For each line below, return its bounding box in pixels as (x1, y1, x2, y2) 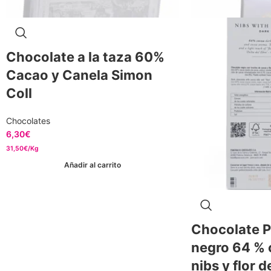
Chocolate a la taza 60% (6, 48, 165, 65)
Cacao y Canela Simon (6, 67, 152, 83)
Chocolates (6, 115, 50, 126)
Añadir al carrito (64, 160, 121, 169)
